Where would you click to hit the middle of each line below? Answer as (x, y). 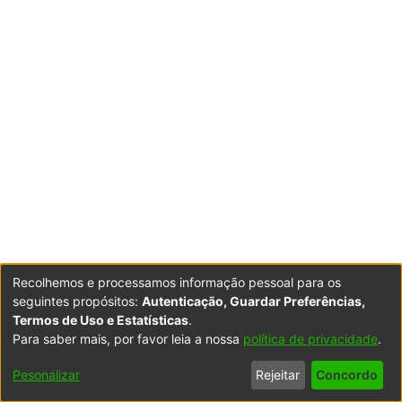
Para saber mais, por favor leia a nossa (128, 338)
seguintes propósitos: (77, 301)
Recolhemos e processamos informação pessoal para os (177, 282)
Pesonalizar (46, 375)
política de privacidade (310, 338)
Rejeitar (278, 375)
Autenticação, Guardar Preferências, (253, 301)
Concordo (347, 375)
